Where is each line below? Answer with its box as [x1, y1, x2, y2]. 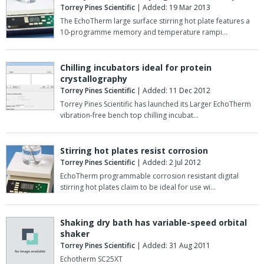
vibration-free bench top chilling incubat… [60, 110, 199, 121]
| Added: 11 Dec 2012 [135, 85, 210, 96]
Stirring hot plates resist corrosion [60, 145, 208, 157]
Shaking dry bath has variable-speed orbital [60, 217, 247, 229]
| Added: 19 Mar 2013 [135, 2, 210, 13]
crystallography [60, 73, 127, 85]
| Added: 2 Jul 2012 [135, 157, 201, 168]
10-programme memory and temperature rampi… [60, 27, 227, 38]
